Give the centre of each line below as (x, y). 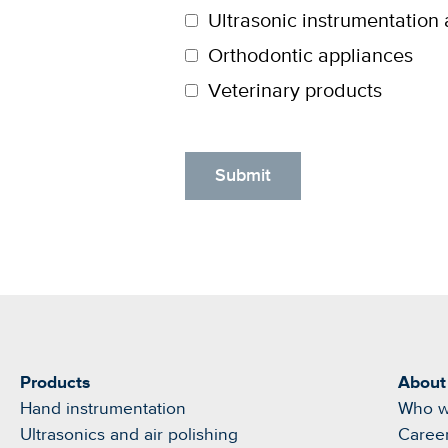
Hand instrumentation (103, 409)
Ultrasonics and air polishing (129, 435)
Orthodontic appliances (310, 56)
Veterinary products (295, 91)
